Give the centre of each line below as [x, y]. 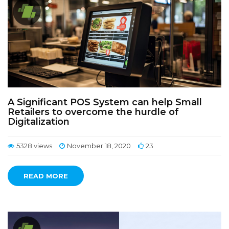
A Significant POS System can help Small [105, 102]
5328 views [34, 146]
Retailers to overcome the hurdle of [93, 112]
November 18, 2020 [99, 146]
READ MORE [46, 176]
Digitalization [39, 122]
